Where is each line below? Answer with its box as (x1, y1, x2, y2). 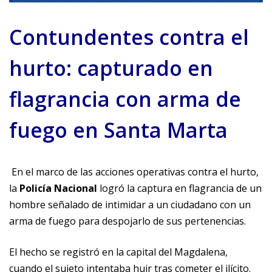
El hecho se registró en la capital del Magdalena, (9, 245, 228, 259)
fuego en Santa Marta (9, 115, 228, 144)
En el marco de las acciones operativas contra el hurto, (9, 165, 259, 178)
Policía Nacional (19, 181, 97, 195)
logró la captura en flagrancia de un (97, 181, 262, 195)
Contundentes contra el (9, 22, 249, 51)
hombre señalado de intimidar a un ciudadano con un (9, 197, 251, 211)
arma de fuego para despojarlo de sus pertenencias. (9, 214, 246, 228)
